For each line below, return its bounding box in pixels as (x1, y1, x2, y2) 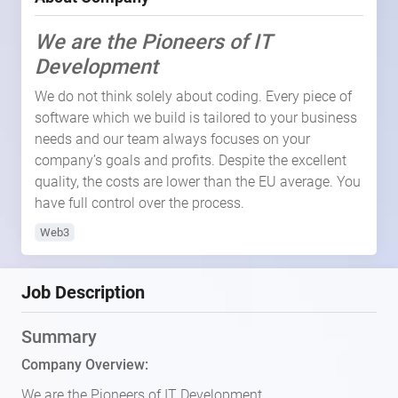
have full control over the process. (35, 195, 244, 211)
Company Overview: (21, 356, 148, 373)
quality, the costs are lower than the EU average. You (35, 173, 361, 190)
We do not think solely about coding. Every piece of (35, 88, 352, 105)
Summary (21, 326, 97, 347)
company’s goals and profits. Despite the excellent (35, 152, 346, 169)
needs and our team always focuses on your (35, 131, 310, 147)
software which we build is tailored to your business (35, 109, 357, 126)
